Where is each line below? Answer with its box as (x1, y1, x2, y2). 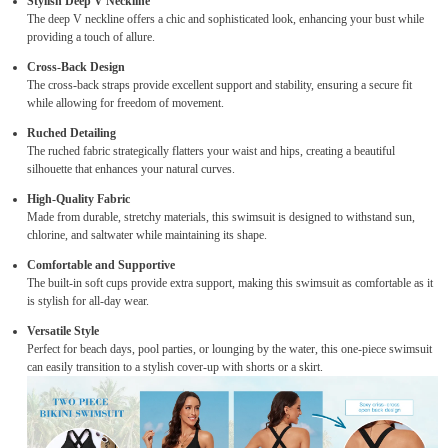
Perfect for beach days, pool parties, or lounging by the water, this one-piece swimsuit (27, 342, 432, 357)
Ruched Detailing (27, 126, 116, 141)
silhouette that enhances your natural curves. (27, 162, 235, 177)
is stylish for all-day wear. (27, 294, 149, 309)
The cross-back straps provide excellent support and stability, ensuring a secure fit (27, 78, 412, 93)
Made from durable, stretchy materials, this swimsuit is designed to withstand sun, (27, 210, 415, 225)
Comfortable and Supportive (27, 258, 175, 273)
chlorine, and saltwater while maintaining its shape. (27, 228, 267, 243)
